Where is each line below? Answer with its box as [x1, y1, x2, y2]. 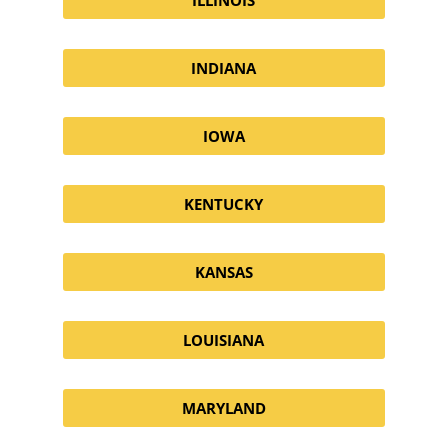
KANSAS [194, 261, 253, 282]
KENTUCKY [184, 193, 264, 214]
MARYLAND [181, 397, 266, 418]
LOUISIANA [183, 329, 265, 350]
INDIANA [191, 57, 257, 78]
